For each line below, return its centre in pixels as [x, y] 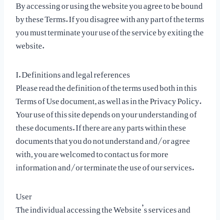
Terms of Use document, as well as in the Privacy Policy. [109, 99]
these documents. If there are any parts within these [101, 125]
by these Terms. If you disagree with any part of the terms [110, 17]
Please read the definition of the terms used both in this [106, 85]
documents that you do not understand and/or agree [103, 138]
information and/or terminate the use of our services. [105, 165]
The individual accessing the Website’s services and [103, 207]
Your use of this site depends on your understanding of [106, 112]
